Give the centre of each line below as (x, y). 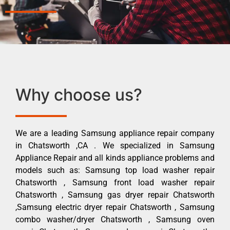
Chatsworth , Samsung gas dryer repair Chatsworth (115, 195)
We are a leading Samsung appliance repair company (115, 133)
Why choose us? (79, 94)
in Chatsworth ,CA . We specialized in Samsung (115, 145)
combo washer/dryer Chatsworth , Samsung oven (115, 219)
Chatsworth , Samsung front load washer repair (115, 182)
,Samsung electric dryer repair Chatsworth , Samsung (115, 207)
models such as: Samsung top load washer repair (115, 170)
